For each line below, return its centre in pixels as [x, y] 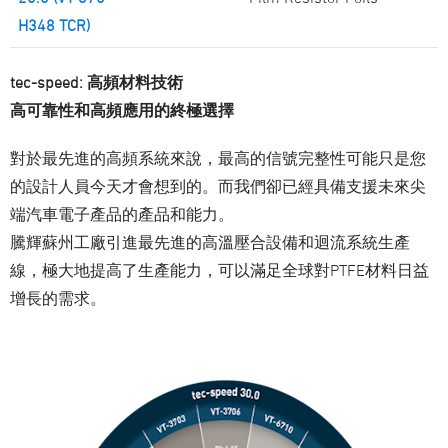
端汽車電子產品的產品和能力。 [122, 214]
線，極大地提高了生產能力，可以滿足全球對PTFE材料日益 [219, 270]
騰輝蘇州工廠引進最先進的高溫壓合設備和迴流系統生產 [210, 242]
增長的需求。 [58, 298]
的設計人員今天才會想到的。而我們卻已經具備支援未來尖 [218, 186]
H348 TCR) [54, 25]
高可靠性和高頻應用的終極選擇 [122, 110]
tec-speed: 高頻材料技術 [96, 82]
